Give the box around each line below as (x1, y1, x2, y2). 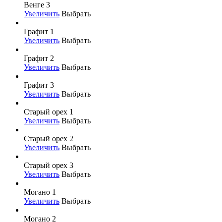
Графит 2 (24, 54, 54, 62)
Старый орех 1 (24, 107, 73, 116)
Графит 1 (24, 27, 54, 36)
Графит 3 (24, 80, 54, 89)
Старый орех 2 (24, 134, 73, 143)
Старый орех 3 (24, 161, 73, 169)
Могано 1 (24, 187, 56, 196)
